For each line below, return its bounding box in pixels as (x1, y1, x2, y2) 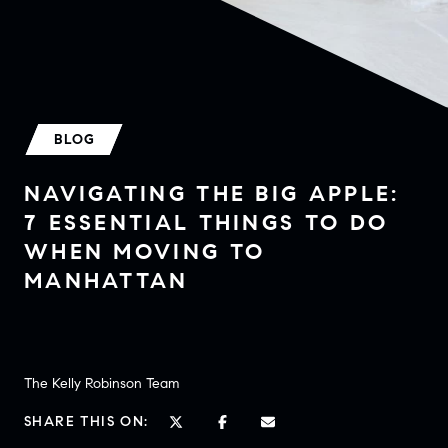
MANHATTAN (24, 267, 189, 294)
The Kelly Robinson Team (24, 375, 179, 392)
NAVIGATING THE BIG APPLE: (24, 180, 400, 207)
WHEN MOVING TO (24, 238, 266, 265)
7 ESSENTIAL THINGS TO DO (24, 209, 389, 236)
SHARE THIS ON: (24, 413, 149, 430)
